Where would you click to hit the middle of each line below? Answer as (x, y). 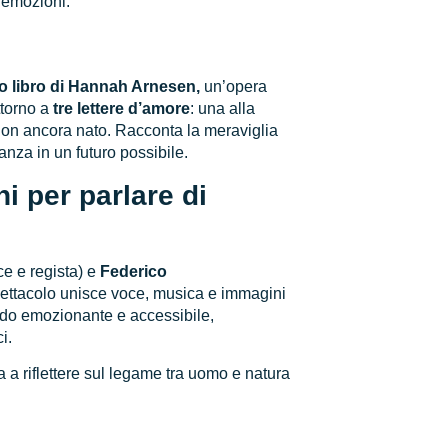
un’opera (234, 87)
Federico (134, 271)
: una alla (223, 109)
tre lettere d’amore (122, 109)
